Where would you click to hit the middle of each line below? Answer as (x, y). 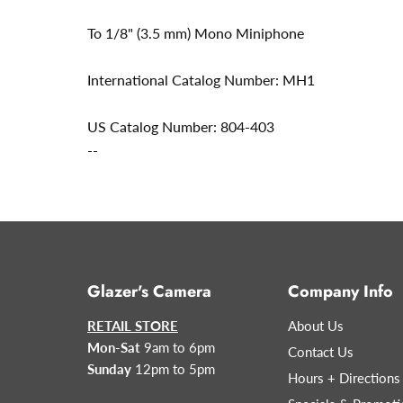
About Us (315, 326)
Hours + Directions (344, 378)
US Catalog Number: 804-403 (181, 127)
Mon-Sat (114, 348)
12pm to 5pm (175, 369)
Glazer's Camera (149, 292)
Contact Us (320, 352)
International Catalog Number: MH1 (201, 80)
